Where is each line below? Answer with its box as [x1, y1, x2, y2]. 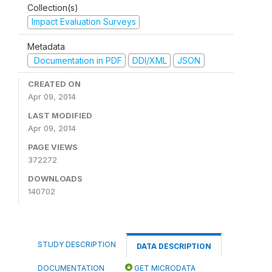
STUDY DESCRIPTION [38, 240, 116, 249]
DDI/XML [132, 55, 167, 66]
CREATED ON [28, 79, 81, 89]
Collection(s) [27, 2, 78, 13]
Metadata [27, 41, 65, 52]
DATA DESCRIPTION [137, 242, 211, 251]
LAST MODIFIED [28, 110, 92, 120]
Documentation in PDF [31, 55, 122, 66]
